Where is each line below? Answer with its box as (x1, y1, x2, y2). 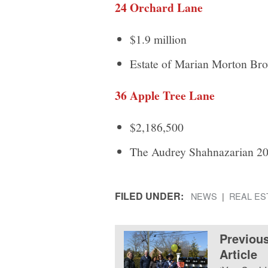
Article (220, 245, 257, 263)
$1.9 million (130, 31, 187, 47)
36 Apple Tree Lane (115, 86, 215, 104)
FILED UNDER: (115, 188, 184, 203)
